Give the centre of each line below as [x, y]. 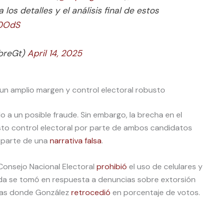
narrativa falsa [76, 141]
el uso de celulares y [165, 166]
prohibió [112, 166]
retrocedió [91, 192]
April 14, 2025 [55, 53]
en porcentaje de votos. [156, 192]
